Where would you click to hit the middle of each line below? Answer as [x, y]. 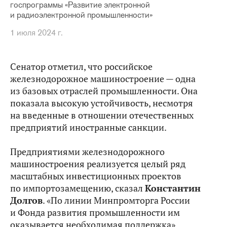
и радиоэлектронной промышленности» [81, 15]
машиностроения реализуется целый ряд [98, 164]
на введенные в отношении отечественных [102, 115]
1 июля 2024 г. [36, 33]
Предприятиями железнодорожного [87, 152]
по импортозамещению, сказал [78, 188]
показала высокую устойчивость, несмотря [102, 103]
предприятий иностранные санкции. [88, 127]
